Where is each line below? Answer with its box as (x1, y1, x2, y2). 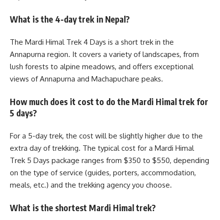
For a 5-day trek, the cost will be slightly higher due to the (10, 131, 203, 140)
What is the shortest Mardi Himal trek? (10, 202, 156, 213)
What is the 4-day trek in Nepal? (10, 13, 130, 25)
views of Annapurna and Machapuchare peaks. (10, 74, 163, 83)
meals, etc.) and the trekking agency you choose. (10, 180, 172, 190)
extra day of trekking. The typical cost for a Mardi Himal (10, 143, 194, 153)
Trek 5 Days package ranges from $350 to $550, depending (10, 156, 209, 165)
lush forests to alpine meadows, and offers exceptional (10, 62, 193, 71)
